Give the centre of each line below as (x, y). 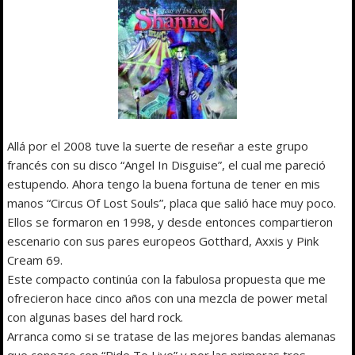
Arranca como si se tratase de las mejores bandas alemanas (172, 336)
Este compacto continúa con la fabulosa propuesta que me (167, 279)
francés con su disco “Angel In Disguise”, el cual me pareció (167, 164)
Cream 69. (35, 260)
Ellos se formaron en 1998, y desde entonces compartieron (170, 221)
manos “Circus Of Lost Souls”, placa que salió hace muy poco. (172, 202)
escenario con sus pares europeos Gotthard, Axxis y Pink (163, 240)
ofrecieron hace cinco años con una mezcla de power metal (168, 298)
